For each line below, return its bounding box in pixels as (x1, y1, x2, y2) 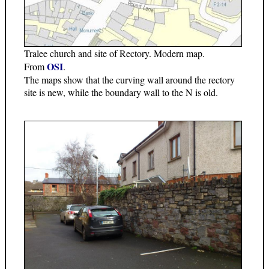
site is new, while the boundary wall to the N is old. (24, 86, 218, 99)
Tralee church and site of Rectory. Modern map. (24, 47, 205, 60)
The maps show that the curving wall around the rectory (24, 73, 235, 86)
